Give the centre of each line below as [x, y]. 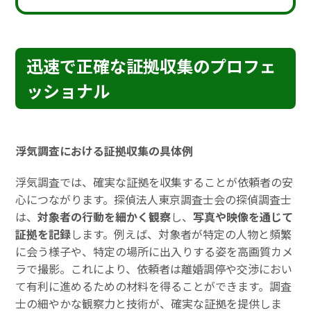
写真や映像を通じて [243, 217]
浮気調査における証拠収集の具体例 [104, 150]
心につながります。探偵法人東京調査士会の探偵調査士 [154, 200]
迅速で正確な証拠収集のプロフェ [152, 65]
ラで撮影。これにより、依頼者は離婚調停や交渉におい [154, 269]
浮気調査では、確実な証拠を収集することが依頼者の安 [154, 182]
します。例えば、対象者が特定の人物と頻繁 [182, 234]
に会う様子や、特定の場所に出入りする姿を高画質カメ [154, 252]
